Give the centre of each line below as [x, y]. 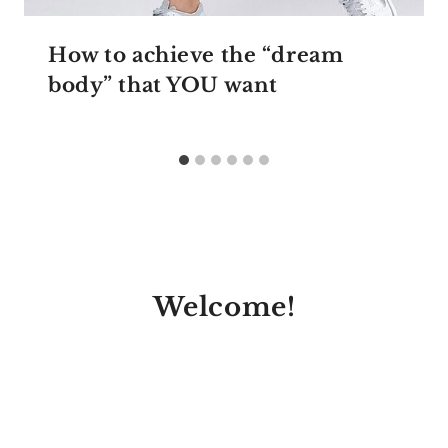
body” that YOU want [163, 85]
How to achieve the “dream [196, 55]
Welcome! [224, 306]
